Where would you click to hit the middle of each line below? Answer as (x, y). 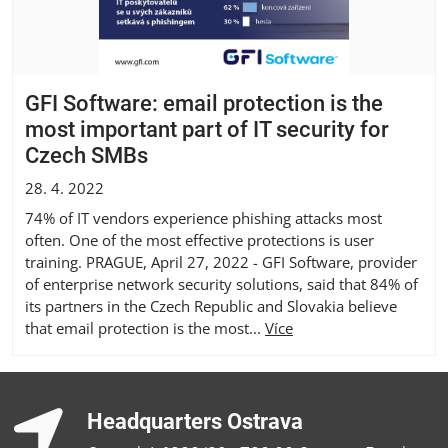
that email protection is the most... (145, 327)
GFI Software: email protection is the (204, 103)
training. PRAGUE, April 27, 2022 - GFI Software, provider (221, 261)
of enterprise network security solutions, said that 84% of (221, 283)
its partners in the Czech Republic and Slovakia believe (211, 305)
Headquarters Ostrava (194, 421)
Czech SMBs (86, 155)
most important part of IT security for (207, 129)
